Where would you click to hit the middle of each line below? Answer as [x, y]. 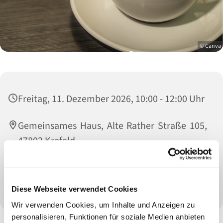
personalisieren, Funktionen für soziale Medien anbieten [108, 217]
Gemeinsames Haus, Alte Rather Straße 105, [112, 126]
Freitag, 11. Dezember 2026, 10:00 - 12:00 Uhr [111, 99]
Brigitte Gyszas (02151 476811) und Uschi [112, 168]
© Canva [210, 46]
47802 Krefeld [47, 141]
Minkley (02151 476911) [66, 183]
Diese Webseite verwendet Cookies [74, 189]
